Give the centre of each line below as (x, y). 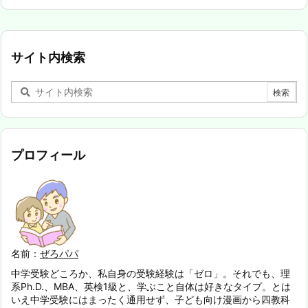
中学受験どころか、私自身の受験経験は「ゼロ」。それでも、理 (151, 273)
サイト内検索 (48, 57)
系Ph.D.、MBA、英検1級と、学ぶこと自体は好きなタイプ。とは (151, 286)
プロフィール (48, 155)
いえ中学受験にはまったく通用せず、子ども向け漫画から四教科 (151, 299)
